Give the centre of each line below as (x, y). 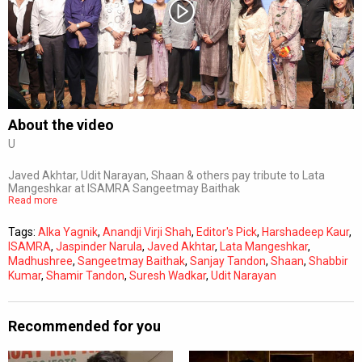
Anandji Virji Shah (147, 232)
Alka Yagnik (68, 232)
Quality (196, 114)
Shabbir (328, 261)
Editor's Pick (227, 232)
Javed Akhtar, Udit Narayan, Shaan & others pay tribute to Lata (166, 175)
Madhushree (40, 261)
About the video (61, 124)
